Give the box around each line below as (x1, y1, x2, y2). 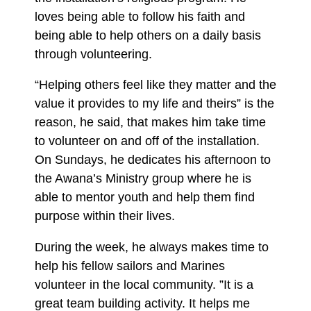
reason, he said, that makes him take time (35, 115, 266, 129)
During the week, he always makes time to (35, 239, 269, 254)
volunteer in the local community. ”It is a (35, 277, 253, 292)
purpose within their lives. (35, 209, 175, 223)
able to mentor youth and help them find (35, 190, 255, 204)
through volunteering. (35, 47, 152, 61)
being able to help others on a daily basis (35, 28, 261, 42)
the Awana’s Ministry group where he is (35, 171, 251, 185)
